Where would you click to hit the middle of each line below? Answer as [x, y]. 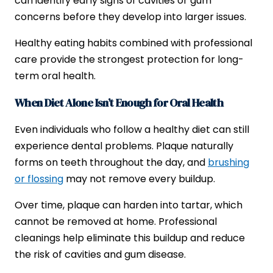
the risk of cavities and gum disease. [100, 255]
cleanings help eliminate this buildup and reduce [130, 238]
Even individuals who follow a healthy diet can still [132, 130]
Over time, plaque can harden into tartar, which [129, 205]
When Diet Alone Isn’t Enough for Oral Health [119, 102]
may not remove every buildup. [139, 179]
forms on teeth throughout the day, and [111, 163]
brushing [229, 163]
